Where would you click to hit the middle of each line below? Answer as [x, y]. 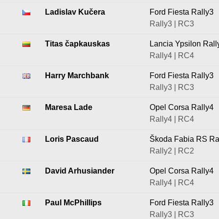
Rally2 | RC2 [172, 151]
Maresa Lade [69, 107]
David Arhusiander [80, 171]
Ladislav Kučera [75, 12]
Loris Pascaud [72, 139]
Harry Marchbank [77, 76]
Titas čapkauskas [77, 44]
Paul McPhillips [73, 203]
